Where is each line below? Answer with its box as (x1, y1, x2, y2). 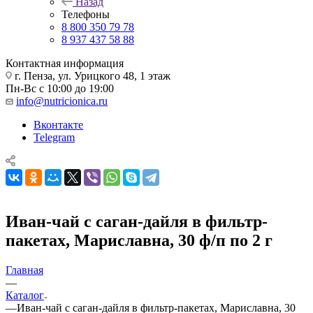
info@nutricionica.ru (16, 94, 108, 107)
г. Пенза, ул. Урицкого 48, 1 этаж (12, 69, 170, 82)
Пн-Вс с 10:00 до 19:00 (6, 82, 114, 94)
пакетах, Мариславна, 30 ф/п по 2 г (6, 231, 272, 249)
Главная (6, 263, 43, 276)
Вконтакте (34, 118, 83, 131)
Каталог (6, 289, 44, 301)
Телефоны (61, 8, 110, 20)
